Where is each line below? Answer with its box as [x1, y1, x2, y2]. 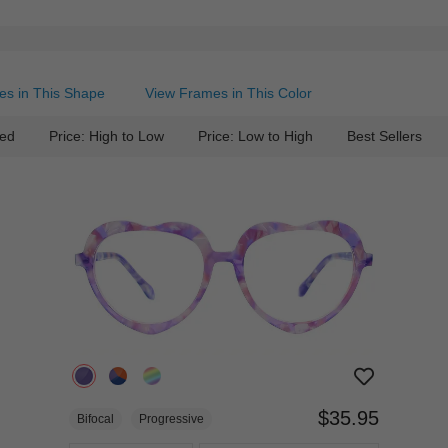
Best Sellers [347, 127, 422, 144]
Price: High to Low [49, 127, 164, 144]
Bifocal [77, 412, 115, 427]
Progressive [139, 412, 205, 427]
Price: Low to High [198, 127, 313, 144]
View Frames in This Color [145, 84, 312, 101]
